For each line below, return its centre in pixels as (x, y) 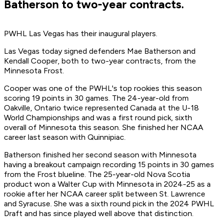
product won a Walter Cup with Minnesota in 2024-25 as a (107, 184)
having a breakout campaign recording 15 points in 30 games (109, 165)
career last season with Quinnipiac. (65, 137)
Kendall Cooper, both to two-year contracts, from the (100, 61)
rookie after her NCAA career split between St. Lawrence (105, 194)
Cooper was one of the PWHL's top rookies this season (103, 88)
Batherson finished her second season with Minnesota (100, 155)
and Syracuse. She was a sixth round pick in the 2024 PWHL (109, 204)
